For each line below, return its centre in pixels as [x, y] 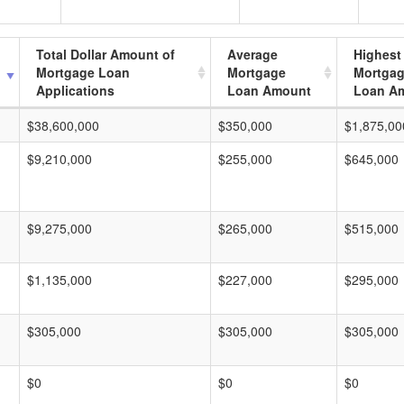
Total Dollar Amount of [106, 54]
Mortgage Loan [83, 72]
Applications [75, 90]
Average [252, 54]
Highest [377, 54]
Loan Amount [269, 90]
